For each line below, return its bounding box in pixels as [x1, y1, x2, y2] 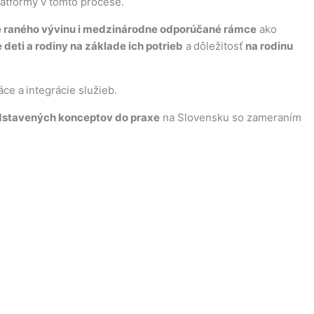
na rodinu [245, 39, 293, 53]
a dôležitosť [183, 39, 245, 53]
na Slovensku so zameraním [160, 111, 301, 124]
